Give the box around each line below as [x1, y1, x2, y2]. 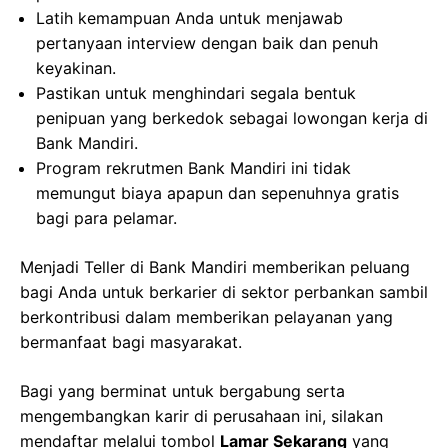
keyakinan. [36, 58, 116, 78]
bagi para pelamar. [36, 208, 177, 228]
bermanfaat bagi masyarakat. [20, 332, 242, 352]
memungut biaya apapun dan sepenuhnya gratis [36, 183, 399, 203]
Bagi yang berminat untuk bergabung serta [20, 381, 345, 401]
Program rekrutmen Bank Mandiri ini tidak [36, 158, 351, 178]
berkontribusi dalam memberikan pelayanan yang [20, 307, 393, 327]
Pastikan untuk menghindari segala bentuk [36, 83, 356, 103]
